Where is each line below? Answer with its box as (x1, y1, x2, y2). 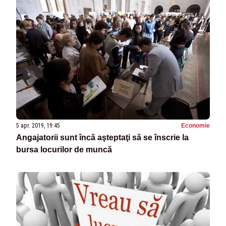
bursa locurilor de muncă (16, 145, 112, 154)
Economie (181, 122, 210, 130)
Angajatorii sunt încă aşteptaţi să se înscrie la (16, 133, 189, 142)
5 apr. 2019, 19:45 (16, 122, 60, 130)
